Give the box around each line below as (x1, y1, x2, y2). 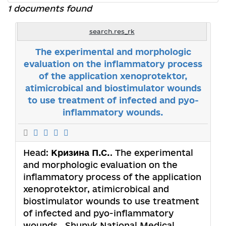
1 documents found (8, 3, 92, 13)
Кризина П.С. (51, 147, 110, 157)
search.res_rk (89, 27, 135, 35)
